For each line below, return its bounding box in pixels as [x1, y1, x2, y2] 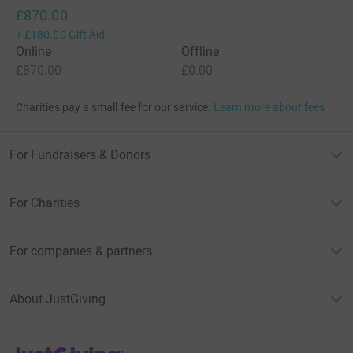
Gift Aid [68, 28, 106, 42]
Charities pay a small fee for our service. [16, 101, 211, 114]
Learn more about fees [214, 101, 325, 114]
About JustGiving [9, 292, 106, 307]
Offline [181, 44, 220, 60]
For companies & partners [9, 243, 152, 259]
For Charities [9, 195, 80, 211]
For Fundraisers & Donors [9, 147, 150, 163]
